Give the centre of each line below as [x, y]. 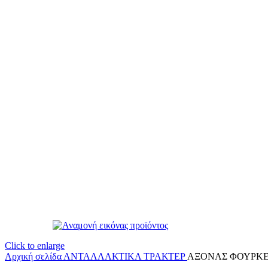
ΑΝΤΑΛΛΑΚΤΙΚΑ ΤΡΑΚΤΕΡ [125, 256]
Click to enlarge [35, 246]
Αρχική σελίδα [34, 256]
